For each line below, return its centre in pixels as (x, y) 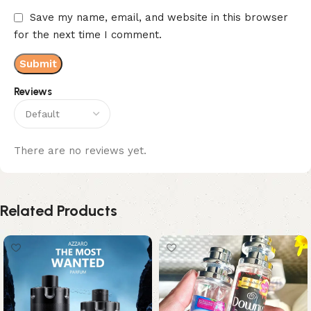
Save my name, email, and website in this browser (159, 18)
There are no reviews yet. (80, 151)
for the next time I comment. (88, 35)
